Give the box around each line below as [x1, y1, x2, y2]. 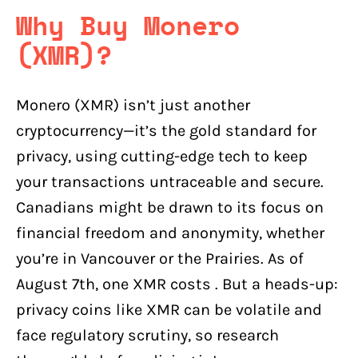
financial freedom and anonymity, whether [16, 223, 324, 242]
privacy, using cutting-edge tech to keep [16, 146, 308, 165]
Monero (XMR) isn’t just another [16, 95, 250, 114]
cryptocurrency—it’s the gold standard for [16, 121, 316, 140]
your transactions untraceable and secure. [16, 172, 324, 191]
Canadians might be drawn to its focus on [16, 197, 324, 217]
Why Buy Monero [16, 5, 240, 45]
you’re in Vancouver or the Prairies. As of [16, 249, 304, 268]
